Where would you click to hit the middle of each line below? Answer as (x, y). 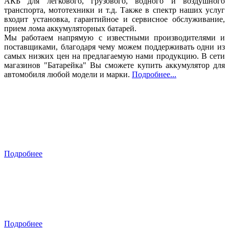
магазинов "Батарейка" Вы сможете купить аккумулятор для (114, 65)
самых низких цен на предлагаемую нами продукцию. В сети (114, 56)
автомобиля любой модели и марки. (68, 74)
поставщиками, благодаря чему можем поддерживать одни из (114, 47)
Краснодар (33, 184)
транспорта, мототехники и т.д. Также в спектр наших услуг (114, 10)
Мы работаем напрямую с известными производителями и (114, 37)
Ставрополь (38, 114)
